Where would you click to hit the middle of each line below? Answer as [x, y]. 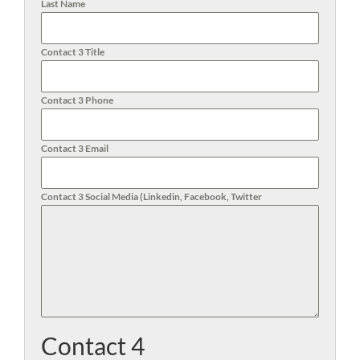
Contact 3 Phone [77, 100]
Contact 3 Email [75, 148]
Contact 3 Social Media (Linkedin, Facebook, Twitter [151, 196]
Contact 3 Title [73, 51]
